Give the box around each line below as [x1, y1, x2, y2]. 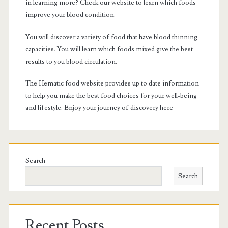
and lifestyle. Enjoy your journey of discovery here [25, 104, 173, 112]
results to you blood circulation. [25, 57, 117, 66]
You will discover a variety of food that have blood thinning [25, 33, 197, 41]
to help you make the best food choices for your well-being [25, 92, 197, 100]
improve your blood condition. [25, 11, 116, 19]
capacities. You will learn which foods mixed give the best [25, 45, 193, 53]
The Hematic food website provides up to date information [25, 79, 199, 88]
